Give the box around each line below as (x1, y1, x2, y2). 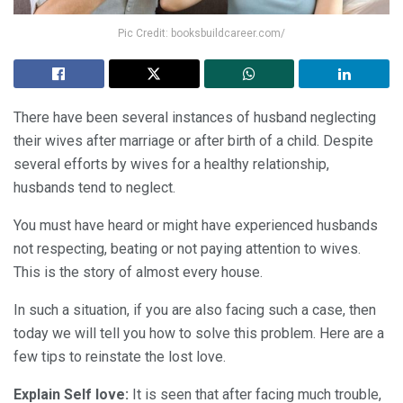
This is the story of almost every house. (13, 263, 263, 281)
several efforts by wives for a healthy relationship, (13, 155, 329, 173)
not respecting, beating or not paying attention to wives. (13, 239, 361, 257)
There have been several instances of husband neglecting (13, 108, 376, 126)
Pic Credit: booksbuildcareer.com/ (118, 26, 285, 40)
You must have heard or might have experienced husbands (13, 216, 378, 234)
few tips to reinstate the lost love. (13, 347, 226, 365)
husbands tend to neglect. (13, 178, 175, 196)
